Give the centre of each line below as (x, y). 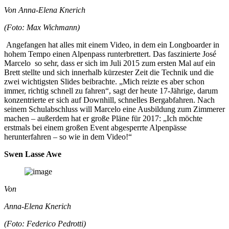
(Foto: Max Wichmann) (42, 27)
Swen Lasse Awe (33, 154)
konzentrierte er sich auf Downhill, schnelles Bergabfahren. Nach (109, 100)
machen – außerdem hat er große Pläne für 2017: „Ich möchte (103, 118)
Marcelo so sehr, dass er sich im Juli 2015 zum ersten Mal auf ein (110, 63)
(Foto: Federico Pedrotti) (45, 223)
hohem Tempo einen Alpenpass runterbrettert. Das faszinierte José (110, 54)
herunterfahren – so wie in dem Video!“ (70, 136)
